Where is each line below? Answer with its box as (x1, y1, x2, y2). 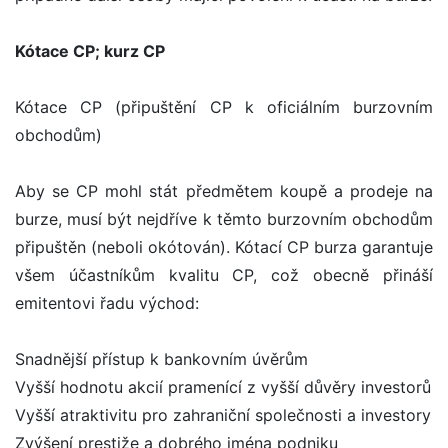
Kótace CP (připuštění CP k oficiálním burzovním (15, 97, 433, 118)
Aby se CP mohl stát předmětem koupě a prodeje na (15, 181, 433, 202)
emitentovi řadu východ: (15, 293, 199, 314)
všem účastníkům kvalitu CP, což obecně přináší (15, 265, 433, 286)
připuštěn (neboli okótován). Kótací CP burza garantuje (15, 237, 433, 258)
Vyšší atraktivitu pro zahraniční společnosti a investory (15, 405, 431, 426)
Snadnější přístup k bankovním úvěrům (15, 349, 308, 370)
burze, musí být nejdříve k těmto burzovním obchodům (15, 209, 433, 230)
